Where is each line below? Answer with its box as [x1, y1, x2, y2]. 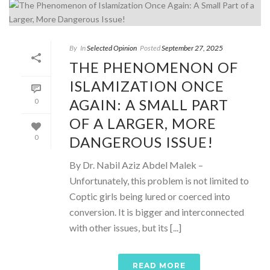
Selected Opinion [87, 43, 137, 52]
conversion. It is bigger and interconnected [69, 206, 244, 218]
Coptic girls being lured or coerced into [69, 190, 230, 202]
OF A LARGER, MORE [69, 115, 216, 132]
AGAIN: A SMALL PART [69, 96, 228, 113]
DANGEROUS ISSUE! [69, 133, 213, 151]
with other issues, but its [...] [69, 222, 181, 233]
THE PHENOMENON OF [69, 58, 238, 76]
